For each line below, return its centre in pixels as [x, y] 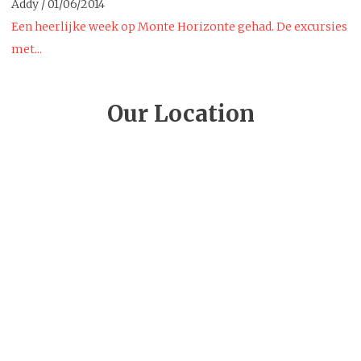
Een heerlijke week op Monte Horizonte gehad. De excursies [179, 27]
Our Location [180, 114]
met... [27, 50]
